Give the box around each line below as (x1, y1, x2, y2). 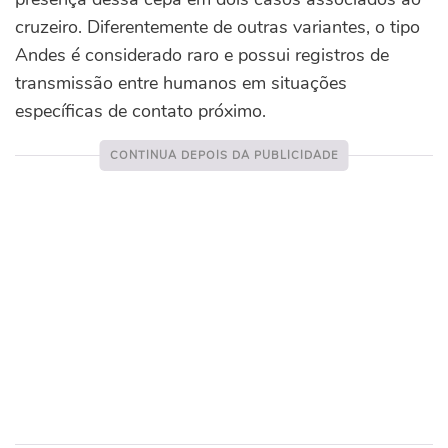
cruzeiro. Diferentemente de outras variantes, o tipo (15, 15, 420, 40)
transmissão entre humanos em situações (15, 71, 347, 96)
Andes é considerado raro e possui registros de (15, 43, 389, 68)
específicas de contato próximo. (15, 99, 266, 124)
